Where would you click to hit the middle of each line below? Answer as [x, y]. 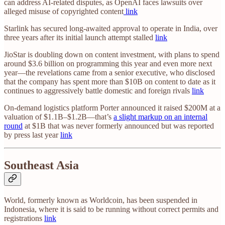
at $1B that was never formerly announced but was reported [118, 126]
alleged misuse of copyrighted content [64, 11]
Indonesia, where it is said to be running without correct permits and [111, 209]
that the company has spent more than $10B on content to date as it [110, 82]
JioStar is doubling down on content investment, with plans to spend [112, 54]
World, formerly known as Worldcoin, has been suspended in [101, 200]
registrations [24, 218]
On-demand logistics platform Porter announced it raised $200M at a [112, 108]
